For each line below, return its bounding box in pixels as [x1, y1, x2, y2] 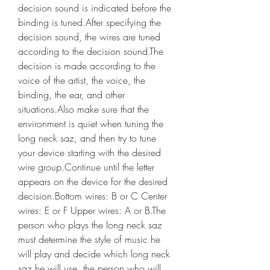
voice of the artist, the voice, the [18, 74, 145, 87]
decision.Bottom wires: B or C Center [18, 189, 167, 202]
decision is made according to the [18, 59, 155, 72]
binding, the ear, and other [18, 88, 125, 101]
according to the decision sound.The [18, 45, 163, 58]
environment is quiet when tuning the [18, 117, 163, 130]
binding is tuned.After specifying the [18, 16, 161, 29]
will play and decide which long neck [18, 247, 170, 260]
